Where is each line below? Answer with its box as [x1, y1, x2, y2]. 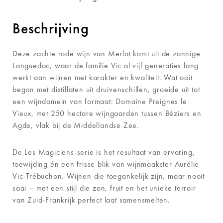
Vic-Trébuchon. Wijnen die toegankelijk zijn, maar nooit [12, 170, 205, 181]
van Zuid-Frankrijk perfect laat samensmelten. [12, 194, 170, 205]
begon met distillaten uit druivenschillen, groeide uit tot [12, 84, 200, 95]
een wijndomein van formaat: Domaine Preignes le [12, 96, 187, 107]
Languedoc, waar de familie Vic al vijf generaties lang [12, 60, 199, 71]
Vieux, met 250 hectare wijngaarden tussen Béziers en [12, 108, 202, 118]
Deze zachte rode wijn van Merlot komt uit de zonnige [12, 48, 201, 59]
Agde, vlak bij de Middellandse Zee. [12, 119, 140, 130]
